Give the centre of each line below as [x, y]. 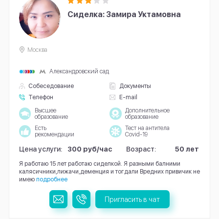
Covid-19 [136, 134]
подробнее [52, 179]
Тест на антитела [147, 128]
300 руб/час [90, 149]
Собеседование [51, 86]
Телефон [41, 97]
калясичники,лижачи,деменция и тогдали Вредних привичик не [109, 171]
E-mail [128, 97]
